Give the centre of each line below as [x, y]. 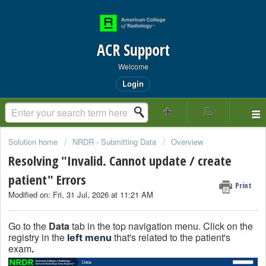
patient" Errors [47, 180]
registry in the [38, 237]
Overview [187, 142]
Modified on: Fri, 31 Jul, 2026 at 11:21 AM [81, 195]
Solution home [34, 142]
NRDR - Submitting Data [114, 142]
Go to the [28, 226]
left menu [89, 237]
